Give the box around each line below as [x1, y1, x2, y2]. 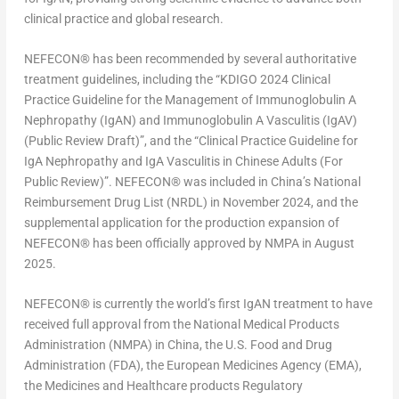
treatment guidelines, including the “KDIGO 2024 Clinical [23, 71, 330, 86]
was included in [180, 174, 271, 189]
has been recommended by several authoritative [89, 51, 356, 66]
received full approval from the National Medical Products [23, 317, 339, 332]
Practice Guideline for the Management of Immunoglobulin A [23, 92, 356, 107]
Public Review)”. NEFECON [23, 174, 171, 189]
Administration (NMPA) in [23, 338, 167, 353]
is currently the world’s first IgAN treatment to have [89, 297, 372, 312]
